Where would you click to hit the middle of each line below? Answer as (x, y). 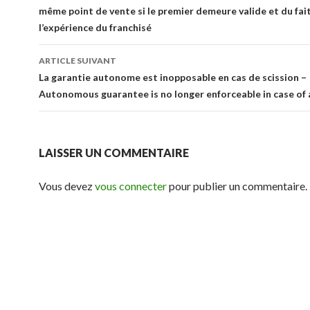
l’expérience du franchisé (95, 28)
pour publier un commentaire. (237, 186)
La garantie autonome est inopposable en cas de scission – (173, 77)
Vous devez (67, 186)
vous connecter (131, 186)
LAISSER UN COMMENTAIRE (114, 153)
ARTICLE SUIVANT (77, 61)
